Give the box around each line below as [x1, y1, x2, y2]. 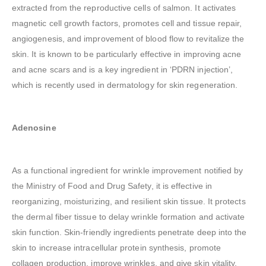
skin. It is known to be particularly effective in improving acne [12, 49, 242, 59]
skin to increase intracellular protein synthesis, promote [12, 243, 221, 253]
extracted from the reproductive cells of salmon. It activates [12, 3, 236, 13]
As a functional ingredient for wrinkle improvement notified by [12, 166, 243, 176]
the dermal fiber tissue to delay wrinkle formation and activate [12, 212, 245, 222]
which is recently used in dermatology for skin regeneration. [12, 80, 238, 90]
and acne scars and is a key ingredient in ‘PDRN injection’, [12, 65, 233, 75]
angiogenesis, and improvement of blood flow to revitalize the [12, 34, 245, 44]
